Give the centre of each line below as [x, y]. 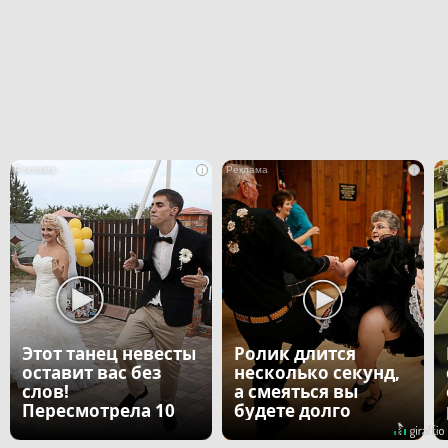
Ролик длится [295, 354]
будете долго [292, 411]
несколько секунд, [317, 373]
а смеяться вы [296, 392]
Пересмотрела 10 [98, 411]
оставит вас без [91, 373]
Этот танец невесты [109, 354]
